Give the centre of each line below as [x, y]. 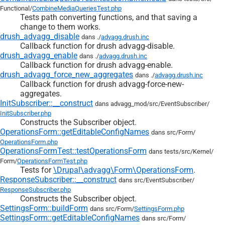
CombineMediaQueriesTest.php [77, 8]
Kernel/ [203, 151]
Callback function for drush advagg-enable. [96, 65]
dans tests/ [165, 151]
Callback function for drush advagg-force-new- [102, 84]
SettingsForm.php [159, 208]
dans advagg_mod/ [122, 103]
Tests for [37, 170]
